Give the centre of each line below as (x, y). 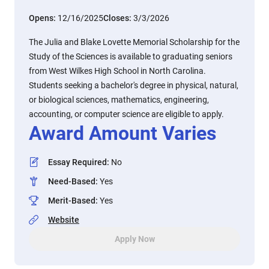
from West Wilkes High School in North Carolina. (117, 71)
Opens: (43, 18)
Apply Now (134, 239)
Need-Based (72, 181)
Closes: (118, 18)
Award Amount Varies (122, 133)
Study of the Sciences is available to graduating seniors (131, 56)
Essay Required (77, 162)
